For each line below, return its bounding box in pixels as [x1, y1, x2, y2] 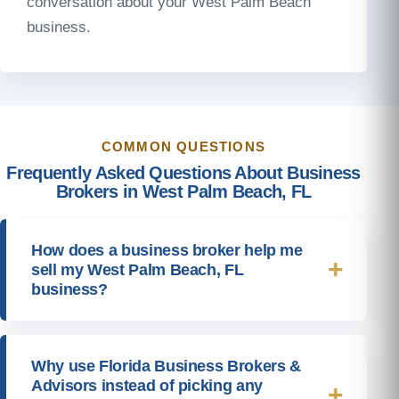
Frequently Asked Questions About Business [6, 162, 361, 183]
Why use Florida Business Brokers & [31, 356, 301, 375]
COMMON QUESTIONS [101, 138, 266, 154]
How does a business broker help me [31, 240, 303, 259]
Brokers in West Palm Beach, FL [55, 181, 312, 201]
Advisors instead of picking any [31, 376, 263, 395]
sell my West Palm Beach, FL [31, 260, 244, 279]
